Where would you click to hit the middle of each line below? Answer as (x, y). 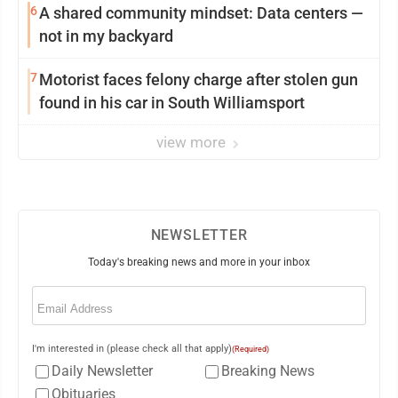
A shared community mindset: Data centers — (201, 13)
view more (193, 143)
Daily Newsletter (102, 371)
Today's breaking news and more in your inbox (199, 263)
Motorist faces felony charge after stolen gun (199, 80)
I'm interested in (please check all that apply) (132, 349)
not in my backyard (106, 36)
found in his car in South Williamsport (172, 103)
